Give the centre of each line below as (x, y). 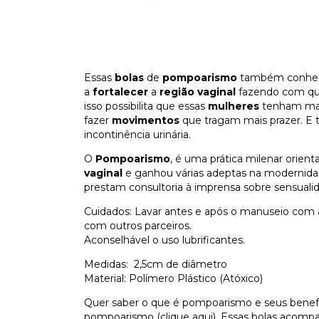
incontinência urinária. (139, 135)
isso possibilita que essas (146, 106)
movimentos (146, 120)
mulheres (234, 106)
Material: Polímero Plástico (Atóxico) (173, 278)
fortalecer (120, 92)
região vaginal (198, 92)
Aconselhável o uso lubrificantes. (164, 240)
